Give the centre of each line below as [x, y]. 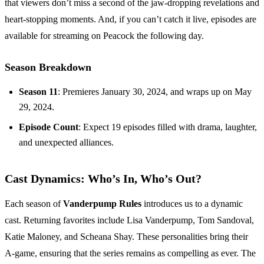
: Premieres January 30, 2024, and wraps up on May [155, 92]
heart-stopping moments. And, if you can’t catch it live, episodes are [131, 19]
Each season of [34, 204]
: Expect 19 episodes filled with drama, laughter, [168, 127]
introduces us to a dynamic [192, 204]
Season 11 [38, 92]
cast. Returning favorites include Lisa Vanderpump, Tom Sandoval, [129, 220]
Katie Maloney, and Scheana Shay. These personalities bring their [126, 237]
